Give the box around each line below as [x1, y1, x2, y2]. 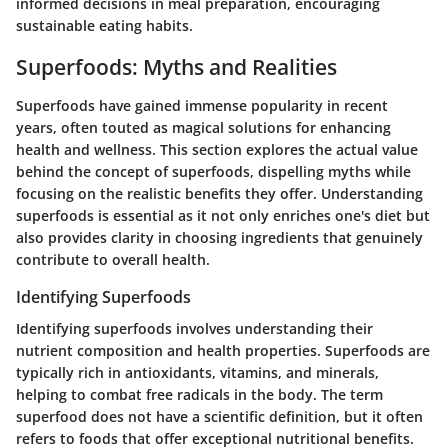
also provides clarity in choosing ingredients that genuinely [16, 227, 423, 247]
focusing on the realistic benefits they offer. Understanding [16, 183, 423, 203]
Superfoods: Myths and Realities [16, 53, 337, 82]
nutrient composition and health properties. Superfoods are [16, 340, 430, 360]
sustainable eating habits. [16, 16, 193, 36]
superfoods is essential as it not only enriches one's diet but [16, 205, 430, 225]
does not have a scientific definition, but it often [87, 406, 423, 426]
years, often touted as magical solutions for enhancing [16, 117, 391, 137]
